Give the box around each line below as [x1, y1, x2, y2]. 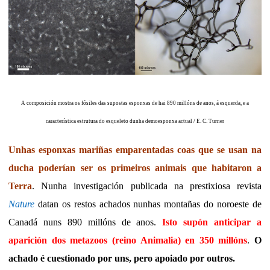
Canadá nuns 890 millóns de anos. [8, 217, 163, 228]
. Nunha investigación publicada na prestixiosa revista [32, 181, 262, 192]
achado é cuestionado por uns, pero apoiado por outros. [8, 253, 235, 264]
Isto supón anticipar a [162, 217, 262, 228]
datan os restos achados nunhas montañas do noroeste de [34, 199, 262, 210]
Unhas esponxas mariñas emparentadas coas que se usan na [8, 145, 262, 155]
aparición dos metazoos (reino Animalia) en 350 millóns [8, 235, 248, 246]
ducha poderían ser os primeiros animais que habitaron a [8, 163, 262, 174]
